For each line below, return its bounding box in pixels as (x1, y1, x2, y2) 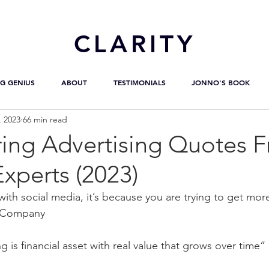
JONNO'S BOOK (191, 77, 250, 87)
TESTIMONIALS (113, 77, 166, 87)
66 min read (23, 113, 67, 125)
